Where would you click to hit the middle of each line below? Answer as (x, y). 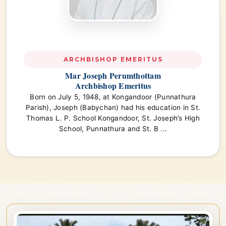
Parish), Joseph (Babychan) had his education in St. (113, 107)
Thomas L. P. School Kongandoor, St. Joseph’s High (113, 118)
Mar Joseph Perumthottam (113, 75)
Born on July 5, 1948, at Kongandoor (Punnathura (113, 97)
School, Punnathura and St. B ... (113, 128)
